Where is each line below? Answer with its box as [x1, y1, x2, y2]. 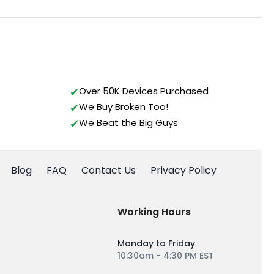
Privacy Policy [150, 163, 217, 178]
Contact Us [81, 163, 136, 178]
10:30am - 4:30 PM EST [117, 250, 215, 262]
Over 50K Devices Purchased [79, 84, 209, 98]
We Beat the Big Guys [79, 116, 178, 130]
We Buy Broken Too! [79, 100, 168, 114]
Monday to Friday [117, 237, 196, 250]
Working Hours [117, 205, 191, 220]
